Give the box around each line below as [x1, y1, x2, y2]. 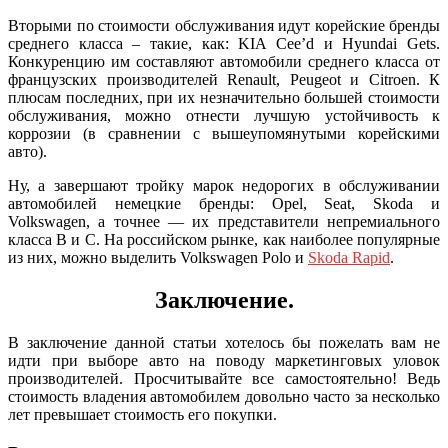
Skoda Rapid [308, 249, 390, 267]
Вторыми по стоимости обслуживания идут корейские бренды [8, 17, 440, 35]
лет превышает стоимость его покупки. [8, 406, 277, 424]
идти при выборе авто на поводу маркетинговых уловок [8, 352, 440, 370]
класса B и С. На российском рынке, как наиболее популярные [8, 231, 440, 249]
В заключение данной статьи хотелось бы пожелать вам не [8, 334, 440, 352]
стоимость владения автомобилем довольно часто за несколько [8, 388, 440, 406]
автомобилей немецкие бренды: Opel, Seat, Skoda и [8, 195, 440, 213]
